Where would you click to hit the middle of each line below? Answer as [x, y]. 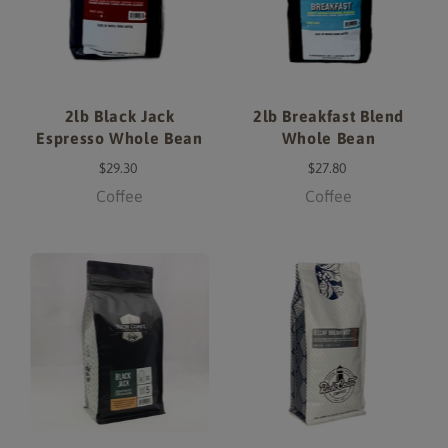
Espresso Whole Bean [119, 137]
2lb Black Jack [119, 115]
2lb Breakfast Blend [328, 115]
